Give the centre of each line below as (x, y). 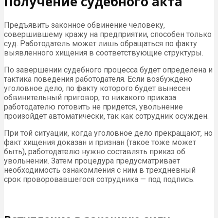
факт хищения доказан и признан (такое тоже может (100, 143)
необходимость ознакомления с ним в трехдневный (100, 170)
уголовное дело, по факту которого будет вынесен (97, 89)
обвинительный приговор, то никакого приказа (90, 98)
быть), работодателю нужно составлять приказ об (95, 152)
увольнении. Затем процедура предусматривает (92, 161)
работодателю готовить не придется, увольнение (93, 107)
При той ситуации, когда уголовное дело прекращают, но (108, 133)
